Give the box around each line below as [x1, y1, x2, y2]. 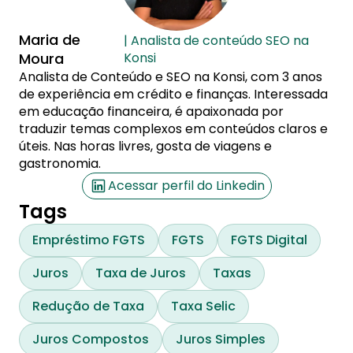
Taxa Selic [171, 297, 236, 315]
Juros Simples [176, 330, 266, 348]
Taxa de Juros [95, 264, 186, 282]
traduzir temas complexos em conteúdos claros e [19, 120, 328, 138]
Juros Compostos [32, 330, 149, 348]
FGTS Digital [231, 231, 307, 249]
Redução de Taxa [32, 297, 144, 315]
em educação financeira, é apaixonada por [19, 102, 284, 121]
